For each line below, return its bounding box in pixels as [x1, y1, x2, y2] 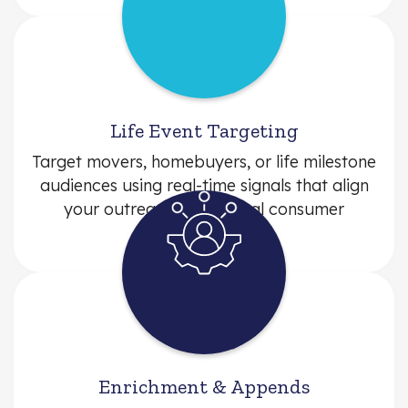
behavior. [168, 221, 240, 243]
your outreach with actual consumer [64, 198, 344, 219]
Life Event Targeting [109, 117, 299, 143]
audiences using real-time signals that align [39, 174, 369, 196]
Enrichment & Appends [98, 373, 310, 399]
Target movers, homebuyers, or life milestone [32, 150, 376, 172]
